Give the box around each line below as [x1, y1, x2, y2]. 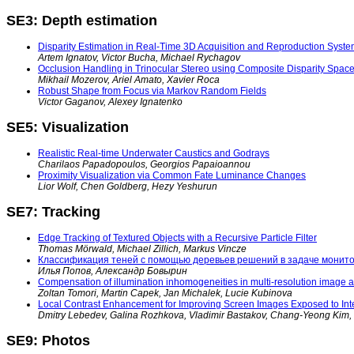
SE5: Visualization [6, 119, 129, 135]
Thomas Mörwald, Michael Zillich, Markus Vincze [38, 243, 247, 254]
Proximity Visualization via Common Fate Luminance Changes [38, 169, 306, 181]
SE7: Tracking [6, 203, 100, 220]
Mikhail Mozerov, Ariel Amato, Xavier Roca [38, 74, 220, 85]
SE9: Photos [6, 332, 90, 348]
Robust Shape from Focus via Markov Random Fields [38, 85, 266, 96]
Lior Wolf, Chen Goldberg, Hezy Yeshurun [38, 180, 217, 192]
